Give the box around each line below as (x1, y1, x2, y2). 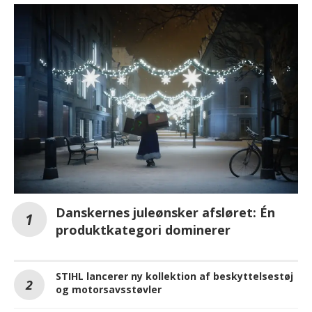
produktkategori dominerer (56, 221, 231, 238)
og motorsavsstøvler (56, 282, 162, 296)
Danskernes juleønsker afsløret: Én (56, 203, 275, 221)
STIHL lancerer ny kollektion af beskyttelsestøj (56, 269, 293, 283)
